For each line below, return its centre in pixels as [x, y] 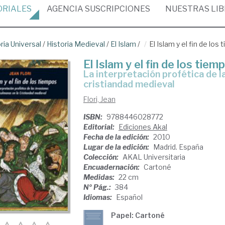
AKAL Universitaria [154, 157]
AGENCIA [65, 9]
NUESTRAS [188, 9]
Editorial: [99, 127]
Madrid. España [178, 147]
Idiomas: [98, 197]
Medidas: [99, 177]
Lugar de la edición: [117, 147]
